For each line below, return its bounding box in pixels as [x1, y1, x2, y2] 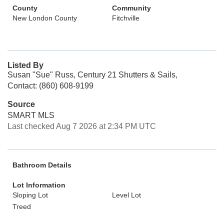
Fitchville [112, 14, 139, 22]
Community [112, 4, 151, 12]
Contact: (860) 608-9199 [7, 81, 93, 90]
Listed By [7, 61, 43, 69]
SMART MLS [7, 111, 54, 119]
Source [7, 100, 35, 108]
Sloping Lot [12, 191, 48, 199]
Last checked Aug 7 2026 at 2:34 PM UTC [7, 122, 156, 130]
